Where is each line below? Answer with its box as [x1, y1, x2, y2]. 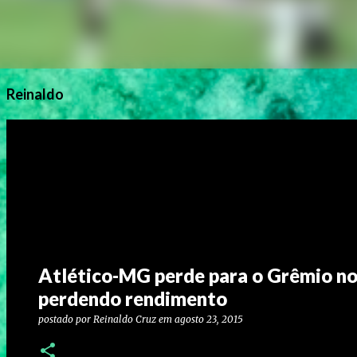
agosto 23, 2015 [175, 313, 243, 325]
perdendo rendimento [38, 287, 227, 310]
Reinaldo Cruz [93, 313, 156, 325]
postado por [38, 313, 93, 325]
